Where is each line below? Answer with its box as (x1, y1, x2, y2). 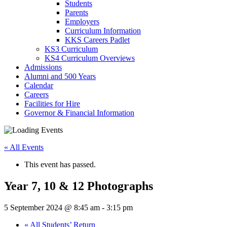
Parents (65, 8, 88, 17)
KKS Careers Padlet (65, 35, 130, 44)
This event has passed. (24, 160, 96, 169)
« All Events (4, 142, 44, 152)
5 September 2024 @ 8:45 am (4, 203, 100, 212)
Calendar (24, 81, 53, 90)
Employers (65, 17, 99, 26)
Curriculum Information (65, 26, 141, 35)
